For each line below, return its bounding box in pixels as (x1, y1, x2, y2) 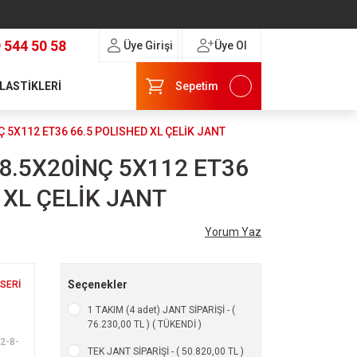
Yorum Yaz (204, 226, 261, 238)
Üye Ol (214, 39, 248, 52)
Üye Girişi (123, 39, 173, 52)
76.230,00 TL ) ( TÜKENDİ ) (87, 319, 202, 330)
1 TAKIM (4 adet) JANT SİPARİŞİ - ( (87, 304, 235, 316)
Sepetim (175, 80, 219, 92)
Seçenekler (67, 278, 127, 291)
